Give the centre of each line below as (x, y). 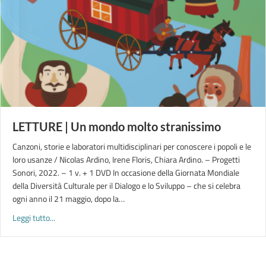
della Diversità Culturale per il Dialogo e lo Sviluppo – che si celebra (126, 186)
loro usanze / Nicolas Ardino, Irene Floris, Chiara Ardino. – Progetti (126, 159)
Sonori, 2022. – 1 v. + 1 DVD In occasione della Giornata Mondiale (126, 172)
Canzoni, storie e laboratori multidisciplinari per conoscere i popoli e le (132, 146)
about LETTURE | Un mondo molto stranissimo (135, 217)
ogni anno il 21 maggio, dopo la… (69, 199)
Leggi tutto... (34, 218)
